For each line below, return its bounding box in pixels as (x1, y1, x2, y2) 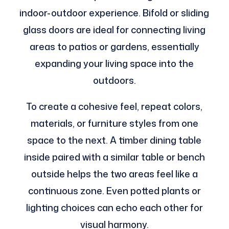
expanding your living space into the (35, 57, 194, 71)
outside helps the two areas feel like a (31, 167, 198, 181)
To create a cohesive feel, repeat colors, (26, 100, 203, 113)
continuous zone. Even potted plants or (28, 184, 201, 198)
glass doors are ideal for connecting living (23, 23, 206, 37)
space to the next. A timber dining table (27, 133, 202, 147)
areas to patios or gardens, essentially (29, 40, 199, 54)
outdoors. (93, 74, 136, 87)
